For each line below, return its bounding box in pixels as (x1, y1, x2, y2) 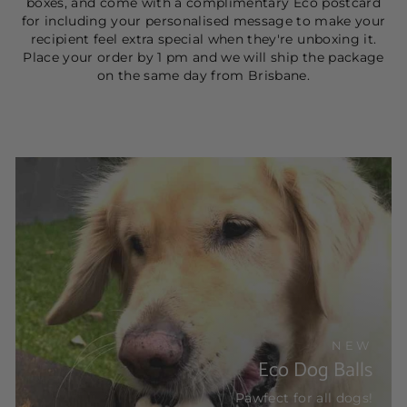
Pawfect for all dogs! (235, 390, 373, 405)
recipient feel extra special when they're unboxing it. (30, 31, 377, 46)
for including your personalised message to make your (21, 13, 386, 28)
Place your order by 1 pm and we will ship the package (23, 49, 384, 65)
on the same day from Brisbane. (96, 67, 311, 83)
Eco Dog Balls (258, 353, 373, 387)
